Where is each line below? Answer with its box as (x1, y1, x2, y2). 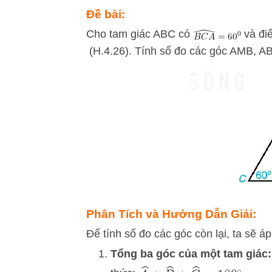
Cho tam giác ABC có (86, 28, 193, 40)
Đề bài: (86, 8, 125, 21)
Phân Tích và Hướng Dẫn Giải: (86, 208, 256, 220)
